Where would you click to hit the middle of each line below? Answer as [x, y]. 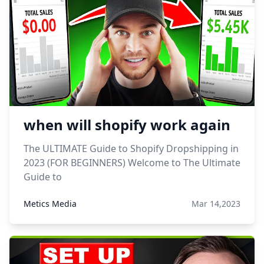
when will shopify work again [127, 125]
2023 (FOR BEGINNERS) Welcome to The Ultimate [132, 163]
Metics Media [50, 204]
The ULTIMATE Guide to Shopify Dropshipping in [131, 148]
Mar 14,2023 [216, 204]
